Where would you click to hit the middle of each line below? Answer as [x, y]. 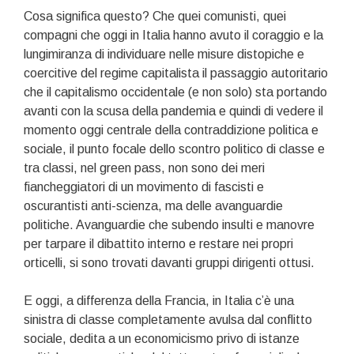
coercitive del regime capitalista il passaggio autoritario [176, 73]
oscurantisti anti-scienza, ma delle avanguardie [153, 206]
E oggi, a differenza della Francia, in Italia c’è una [159, 301]
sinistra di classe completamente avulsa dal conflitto [168, 320]
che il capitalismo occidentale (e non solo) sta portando [175, 92]
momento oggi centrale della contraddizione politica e [171, 130]
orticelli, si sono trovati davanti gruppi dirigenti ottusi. [169, 263]
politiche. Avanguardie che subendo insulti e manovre [169, 225]
